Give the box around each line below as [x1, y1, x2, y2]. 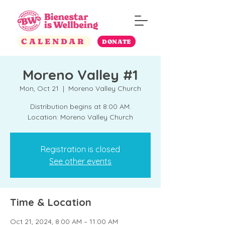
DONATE [102, 38, 131, 45]
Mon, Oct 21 [20, 84, 59, 93]
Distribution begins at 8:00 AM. [30, 102, 131, 111]
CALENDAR [21, 37, 85, 46]
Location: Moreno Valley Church [28, 113, 133, 122]
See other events [49, 156, 111, 166]
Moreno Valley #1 [23, 66, 138, 83]
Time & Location [10, 196, 91, 208]
